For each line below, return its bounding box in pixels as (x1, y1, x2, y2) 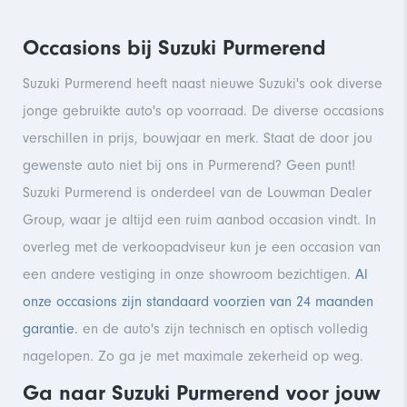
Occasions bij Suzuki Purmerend (23, 34, 326, 60)
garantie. (23, 320, 78, 337)
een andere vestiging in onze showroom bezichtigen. (23, 265, 355, 283)
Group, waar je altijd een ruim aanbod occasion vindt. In (23, 211, 376, 228)
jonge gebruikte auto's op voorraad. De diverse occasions (23, 102, 384, 119)
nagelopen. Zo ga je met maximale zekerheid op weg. (23, 347, 363, 364)
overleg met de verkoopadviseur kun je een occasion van (23, 238, 381, 255)
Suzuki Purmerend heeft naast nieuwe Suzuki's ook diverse (23, 74, 382, 92)
